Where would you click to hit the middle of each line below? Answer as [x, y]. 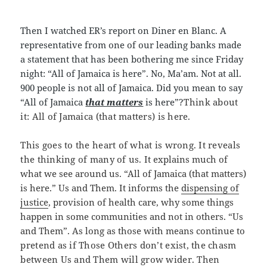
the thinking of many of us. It [86, 159]
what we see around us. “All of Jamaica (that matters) [133, 174]
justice [35, 202]
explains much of [190, 159]
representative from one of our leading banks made [131, 45]
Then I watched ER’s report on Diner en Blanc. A [124, 31]
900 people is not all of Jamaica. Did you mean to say [132, 88]
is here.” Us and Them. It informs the [101, 188]
